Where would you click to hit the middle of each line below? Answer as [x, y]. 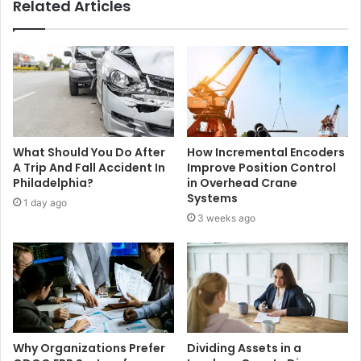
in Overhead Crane [242, 183]
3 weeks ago [226, 218]
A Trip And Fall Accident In [89, 167]
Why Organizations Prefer [89, 349]
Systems [212, 198]
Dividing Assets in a [244, 349]
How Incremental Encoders [266, 152]
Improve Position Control [261, 167]
